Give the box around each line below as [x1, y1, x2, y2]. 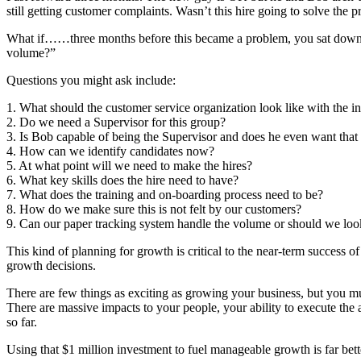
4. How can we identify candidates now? [6, 143, 214, 158]
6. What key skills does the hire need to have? [6, 172, 239, 187]
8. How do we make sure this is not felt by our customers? [6, 201, 301, 216]
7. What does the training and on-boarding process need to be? [6, 187, 323, 201]
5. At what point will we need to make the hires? [6, 158, 252, 172]
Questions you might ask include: [6, 73, 176, 87]
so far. [6, 314, 37, 329]
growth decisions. [6, 258, 96, 272]
